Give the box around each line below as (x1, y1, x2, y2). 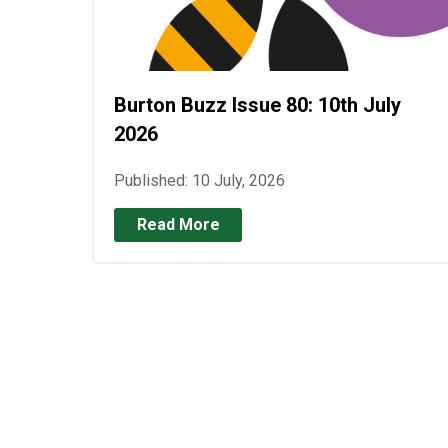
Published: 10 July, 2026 (114, 170, 285, 190)
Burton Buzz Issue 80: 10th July (114, 92, 401, 117)
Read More (136, 214, 220, 234)
